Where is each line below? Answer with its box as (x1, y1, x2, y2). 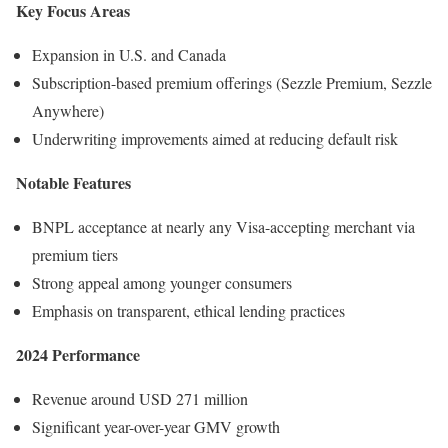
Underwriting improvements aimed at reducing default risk (32, 127, 398, 149)
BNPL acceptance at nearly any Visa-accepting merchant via (32, 215, 415, 237)
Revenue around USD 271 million (32, 387, 248, 409)
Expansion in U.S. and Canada (32, 43, 226, 65)
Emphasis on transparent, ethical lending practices (32, 299, 345, 321)
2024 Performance (16, 342, 140, 366)
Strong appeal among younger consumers (32, 271, 292, 293)
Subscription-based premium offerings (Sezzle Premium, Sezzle (32, 71, 432, 93)
